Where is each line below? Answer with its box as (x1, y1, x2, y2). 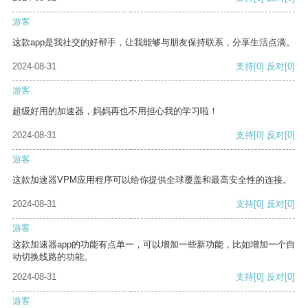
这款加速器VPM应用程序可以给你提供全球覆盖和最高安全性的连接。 (12, 175, 291, 186)
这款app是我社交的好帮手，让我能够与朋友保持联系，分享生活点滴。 (12, 37, 295, 48)
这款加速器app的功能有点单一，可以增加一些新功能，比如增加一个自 (12, 239, 295, 250)
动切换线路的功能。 (12, 252, 93, 263)
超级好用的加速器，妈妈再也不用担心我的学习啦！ (12, 106, 218, 117)
